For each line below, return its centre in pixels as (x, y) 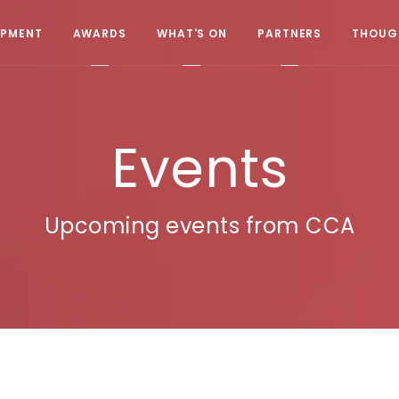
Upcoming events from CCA (199, 226)
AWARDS (99, 33)
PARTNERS (290, 33)
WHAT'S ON (192, 33)
